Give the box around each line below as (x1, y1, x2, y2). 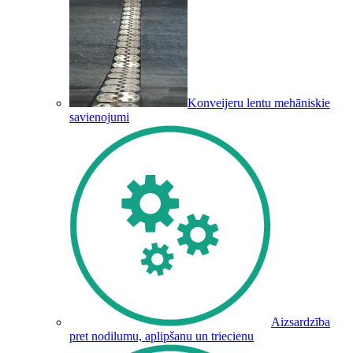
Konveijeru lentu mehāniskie (188, 96, 330, 110)
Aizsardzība (271, 315, 330, 329)
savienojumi (69, 110, 129, 124)
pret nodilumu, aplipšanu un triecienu (69, 329, 254, 343)
